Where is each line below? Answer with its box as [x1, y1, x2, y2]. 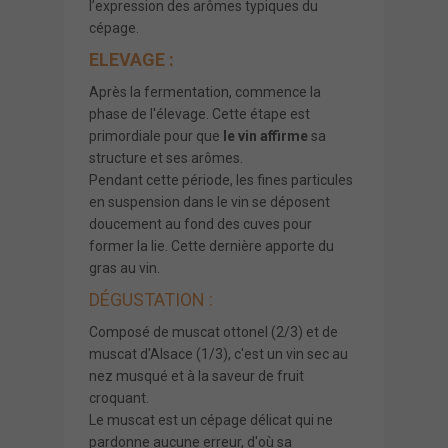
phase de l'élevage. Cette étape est [89, 105, 310, 122]
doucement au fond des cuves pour [89, 215, 312, 232]
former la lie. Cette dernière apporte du [89, 237, 334, 254]
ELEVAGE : [89, 48, 174, 70]
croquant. [89, 389, 149, 406]
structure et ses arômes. [89, 149, 243, 166]
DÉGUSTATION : [89, 288, 213, 310]
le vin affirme [220, 127, 308, 144]
